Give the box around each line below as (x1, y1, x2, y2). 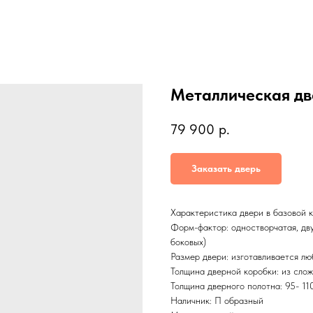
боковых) (170, 236, 206, 248)
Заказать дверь (191, 163, 261, 175)
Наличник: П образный (170, 295, 263, 307)
